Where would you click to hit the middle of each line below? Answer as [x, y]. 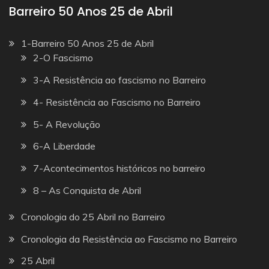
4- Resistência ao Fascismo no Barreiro [117, 102]
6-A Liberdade [64, 146]
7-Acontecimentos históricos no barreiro [119, 168]
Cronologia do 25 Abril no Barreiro [93, 216]
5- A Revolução [67, 124]
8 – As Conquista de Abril [87, 190]
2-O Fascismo [63, 58]
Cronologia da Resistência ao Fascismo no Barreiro [129, 239]
